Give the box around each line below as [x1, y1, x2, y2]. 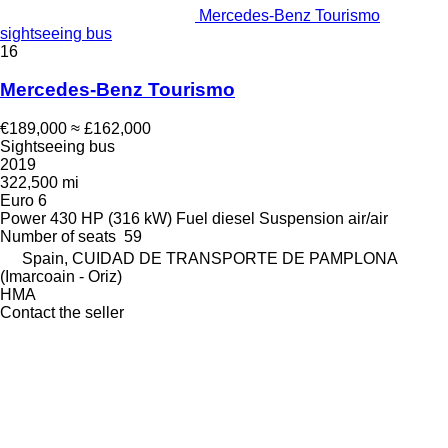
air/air [348, 210, 388, 227]
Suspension [259, 210, 344, 227]
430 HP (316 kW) [50, 210, 172, 227]
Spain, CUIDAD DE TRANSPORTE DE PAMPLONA [22, 250, 397, 267]
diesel [212, 210, 255, 227]
